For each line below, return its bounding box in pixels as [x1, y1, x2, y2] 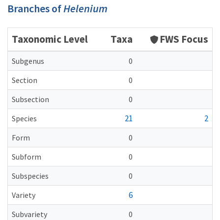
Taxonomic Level [12, 32, 88, 46]
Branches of [7, 1, 63, 15]
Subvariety [12, 209, 47, 219]
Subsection [12, 94, 49, 104]
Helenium [63, 1, 108, 15]
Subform [12, 152, 41, 162]
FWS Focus [160, 32, 208, 46]
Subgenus [12, 56, 44, 66]
